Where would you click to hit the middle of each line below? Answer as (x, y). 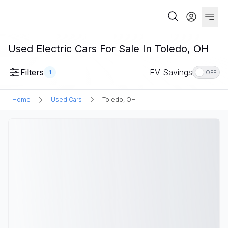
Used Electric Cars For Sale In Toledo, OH (108, 49)
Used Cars (66, 99)
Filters (32, 72)
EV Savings (171, 72)
